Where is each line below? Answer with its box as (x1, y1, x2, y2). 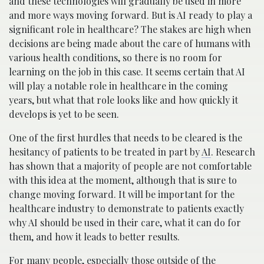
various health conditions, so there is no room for (9, 51, 222, 64)
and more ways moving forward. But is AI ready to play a (9, 8, 252, 21)
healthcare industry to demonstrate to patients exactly (9, 202, 244, 214)
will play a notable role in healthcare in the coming (9, 79, 228, 92)
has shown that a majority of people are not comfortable (9, 159, 252, 172)
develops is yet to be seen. (9, 107, 119, 120)
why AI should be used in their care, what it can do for (9, 216, 241, 229)
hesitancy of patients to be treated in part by (9, 145, 202, 158)
